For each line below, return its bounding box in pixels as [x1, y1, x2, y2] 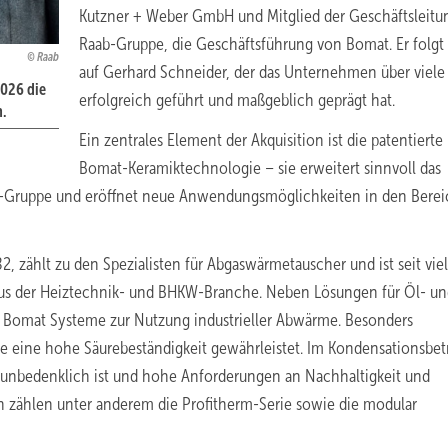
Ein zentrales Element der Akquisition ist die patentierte [79, 130, 443, 150]
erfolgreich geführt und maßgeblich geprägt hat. [79, 90, 395, 110]
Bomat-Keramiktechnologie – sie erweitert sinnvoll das [79, 158, 441, 178]
